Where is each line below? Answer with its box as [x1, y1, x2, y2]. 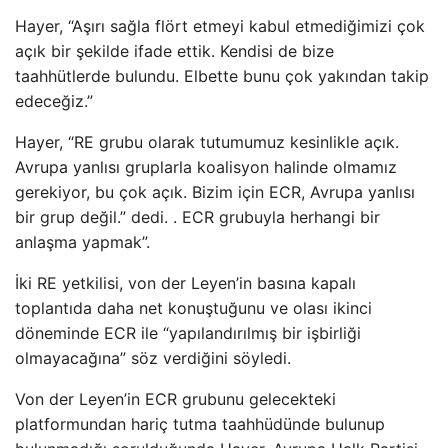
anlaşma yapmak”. [15, 232, 150, 252]
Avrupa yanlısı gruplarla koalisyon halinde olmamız [15, 157, 397, 177]
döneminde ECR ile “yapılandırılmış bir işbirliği [15, 323, 361, 343]
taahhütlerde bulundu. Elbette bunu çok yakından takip [15, 66, 429, 86]
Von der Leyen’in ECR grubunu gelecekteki [15, 389, 336, 409]
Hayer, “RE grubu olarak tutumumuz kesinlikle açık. [15, 132, 399, 152]
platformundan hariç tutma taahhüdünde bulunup [15, 414, 385, 434]
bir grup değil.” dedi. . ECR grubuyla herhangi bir [15, 207, 380, 227]
